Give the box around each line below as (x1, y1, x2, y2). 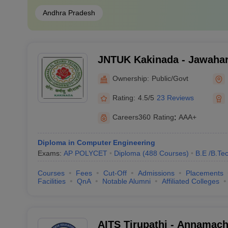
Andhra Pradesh (42, 9, 95, 17)
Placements (185, 169, 223, 177)
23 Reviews (156, 93, 194, 102)
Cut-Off (103, 169, 127, 177)
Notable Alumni (102, 177, 151, 185)
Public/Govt (151, 74, 188, 82)
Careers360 (112, 113, 151, 121)
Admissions (137, 169, 175, 177)
